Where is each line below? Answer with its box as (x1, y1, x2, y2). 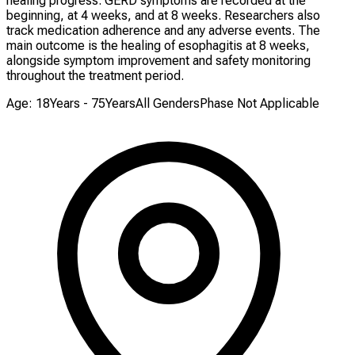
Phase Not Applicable (200, 96, 319, 112)
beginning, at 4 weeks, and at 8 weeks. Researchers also (6, 8, 320, 24)
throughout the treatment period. (6, 68, 184, 84)
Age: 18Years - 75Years (6, 96, 136, 112)
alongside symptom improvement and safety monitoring (6, 53, 311, 69)
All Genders (136, 96, 200, 112)
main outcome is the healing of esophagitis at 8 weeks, (6, 38, 310, 54)
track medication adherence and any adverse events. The (6, 23, 320, 39)
